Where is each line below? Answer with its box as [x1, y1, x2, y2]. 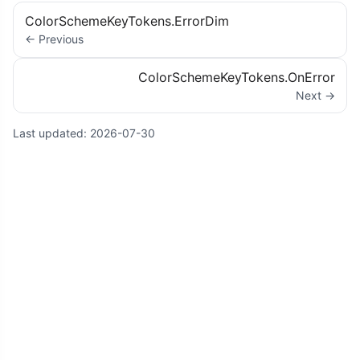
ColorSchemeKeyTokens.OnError [137, 68, 335, 85]
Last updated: [13, 126, 90, 141]
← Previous [25, 32, 84, 47]
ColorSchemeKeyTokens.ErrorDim [25, 13, 230, 30]
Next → [295, 88, 335, 102]
